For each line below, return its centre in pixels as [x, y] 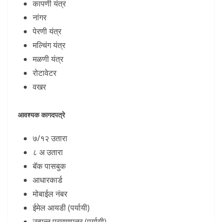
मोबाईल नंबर [50, 194]
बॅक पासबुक [49, 166]
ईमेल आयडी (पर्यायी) [61, 208]
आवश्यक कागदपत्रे [41, 115]
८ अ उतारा [48, 152]
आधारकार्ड [48, 180]
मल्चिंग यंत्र [49, 45]
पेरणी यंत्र [47, 31]
